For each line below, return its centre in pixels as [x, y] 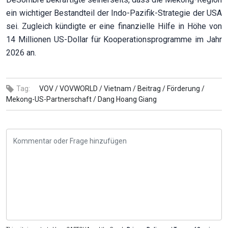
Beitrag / [151, 88]
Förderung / [186, 88]
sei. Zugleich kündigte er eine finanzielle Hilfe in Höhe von [114, 26]
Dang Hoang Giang [127, 99]
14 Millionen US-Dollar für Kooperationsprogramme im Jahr [114, 39]
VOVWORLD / [81, 88]
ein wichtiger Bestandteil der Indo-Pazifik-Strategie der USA [114, 13]
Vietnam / [120, 88]
